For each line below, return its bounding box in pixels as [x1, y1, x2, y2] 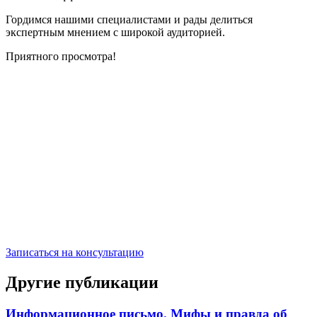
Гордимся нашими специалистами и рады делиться [6, 13, 253, 25]
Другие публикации [6, 272, 158, 292]
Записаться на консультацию [6, 246, 144, 258]
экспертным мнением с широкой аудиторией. [6, 25, 225, 38]
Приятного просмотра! [6, 50, 116, 62]
